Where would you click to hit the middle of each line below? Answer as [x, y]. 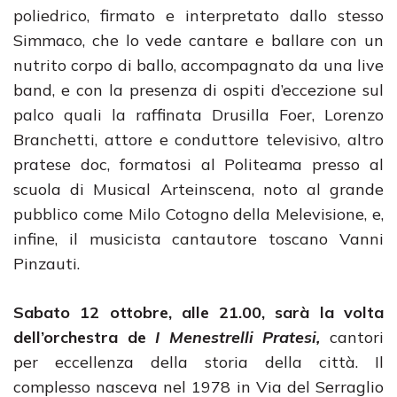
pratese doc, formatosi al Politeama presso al [198, 164]
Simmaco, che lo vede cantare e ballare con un [198, 40]
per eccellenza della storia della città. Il [198, 362]
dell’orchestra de [85, 337]
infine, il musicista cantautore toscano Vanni [198, 239]
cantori [357, 337]
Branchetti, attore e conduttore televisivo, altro [198, 140]
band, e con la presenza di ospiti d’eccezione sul [198, 90]
